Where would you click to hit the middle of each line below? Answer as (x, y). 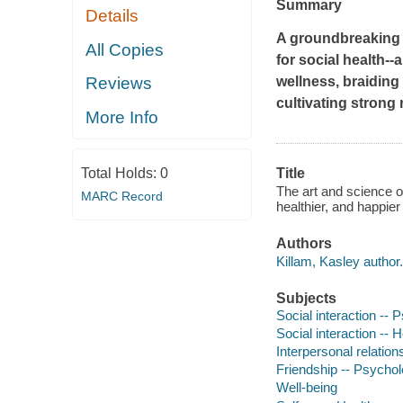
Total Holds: (120, 174)
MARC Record (121, 197)
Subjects (306, 298)
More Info (122, 117)
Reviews (119, 84)
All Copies (125, 49)
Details (112, 16)
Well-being (306, 388)
